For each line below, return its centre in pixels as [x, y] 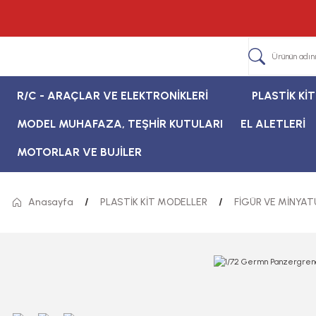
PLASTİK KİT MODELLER [154, 202]
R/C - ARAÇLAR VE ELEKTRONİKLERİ [113, 96]
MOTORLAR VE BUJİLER [79, 152]
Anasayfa [51, 202]
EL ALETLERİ [273, 124]
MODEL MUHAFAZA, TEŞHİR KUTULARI [120, 124]
